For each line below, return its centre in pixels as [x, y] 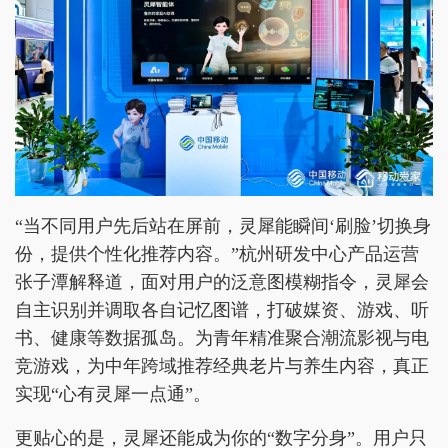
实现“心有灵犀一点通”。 [113, 394]
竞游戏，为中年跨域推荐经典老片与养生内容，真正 [222, 366]
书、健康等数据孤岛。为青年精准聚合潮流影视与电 [222, 338]
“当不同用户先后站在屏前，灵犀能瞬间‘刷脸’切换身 [223, 226]
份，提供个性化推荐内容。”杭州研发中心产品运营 [217, 254]
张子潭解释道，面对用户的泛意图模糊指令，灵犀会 [222, 282]
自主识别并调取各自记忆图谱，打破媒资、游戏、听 [222, 310]
